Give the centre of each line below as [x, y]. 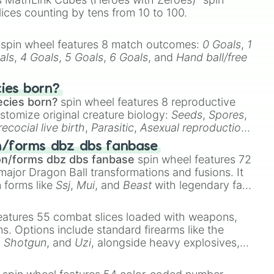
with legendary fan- [203, 185]
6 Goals [129, 57]
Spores [227, 115]
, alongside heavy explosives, [166, 243]
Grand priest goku [152, 198]
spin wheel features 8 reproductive [147, 102]
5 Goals [84, 57]
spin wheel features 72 [193, 159]
